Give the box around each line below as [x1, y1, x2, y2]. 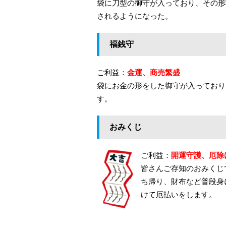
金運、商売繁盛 [127, 68, 180, 77]
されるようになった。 [97, 12, 173, 21]
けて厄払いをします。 [141, 190, 216, 199]
